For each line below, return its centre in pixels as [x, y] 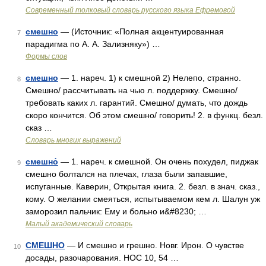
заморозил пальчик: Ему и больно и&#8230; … [116, 211]
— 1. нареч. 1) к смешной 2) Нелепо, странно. [150, 78]
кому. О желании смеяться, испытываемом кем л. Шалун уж [143, 199]
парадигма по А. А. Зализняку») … [93, 44]
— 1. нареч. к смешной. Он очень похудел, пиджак [158, 161]
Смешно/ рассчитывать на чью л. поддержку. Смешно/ [132, 90]
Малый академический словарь [79, 224]
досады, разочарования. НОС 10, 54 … [102, 258]
